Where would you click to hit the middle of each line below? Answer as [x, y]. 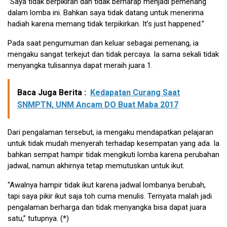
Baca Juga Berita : [52, 93]
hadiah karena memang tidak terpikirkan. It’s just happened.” [106, 24]
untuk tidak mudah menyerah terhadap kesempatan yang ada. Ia [113, 144]
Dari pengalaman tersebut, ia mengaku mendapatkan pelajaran [110, 133]
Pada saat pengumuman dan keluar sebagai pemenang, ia [103, 43]
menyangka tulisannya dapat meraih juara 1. [80, 66]
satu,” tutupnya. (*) [38, 219]
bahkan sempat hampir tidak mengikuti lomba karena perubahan [113, 155]
